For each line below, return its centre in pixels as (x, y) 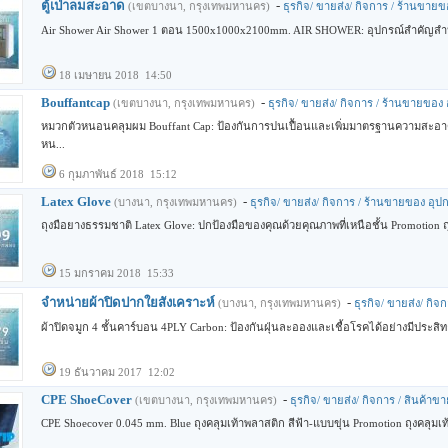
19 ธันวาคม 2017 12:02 (117, 372)
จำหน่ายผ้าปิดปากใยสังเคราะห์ (128, 302)
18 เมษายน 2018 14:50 (115, 75)
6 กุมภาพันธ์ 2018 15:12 (118, 174)
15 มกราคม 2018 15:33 (116, 273)
